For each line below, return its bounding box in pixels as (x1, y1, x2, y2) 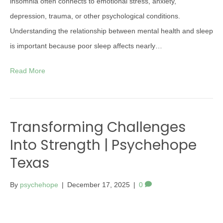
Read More (10, 67, 45, 75)
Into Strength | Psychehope (10, 135, 197, 155)
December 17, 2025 (67, 181, 130, 189)
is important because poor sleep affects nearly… (10, 42, 162, 50)
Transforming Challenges (10, 117, 186, 137)
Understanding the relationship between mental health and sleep (10, 27, 213, 35)
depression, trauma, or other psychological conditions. (10, 12, 180, 20)
